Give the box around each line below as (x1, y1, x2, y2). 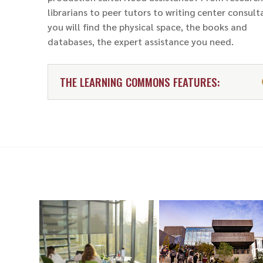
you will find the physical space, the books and (47, 20, 247, 33)
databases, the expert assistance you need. (47, 35, 234, 48)
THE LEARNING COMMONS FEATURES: (59, 73, 220, 90)
